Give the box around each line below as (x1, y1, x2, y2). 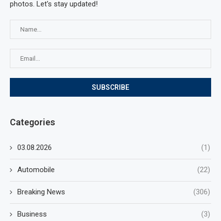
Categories (10, 117, 55, 127)
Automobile (17, 165, 55, 174)
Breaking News (17, 187, 65, 196)
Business (17, 210, 47, 219)
